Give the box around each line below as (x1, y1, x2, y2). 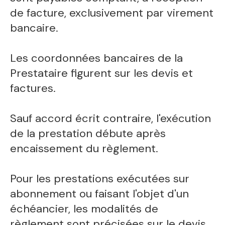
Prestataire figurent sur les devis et (10, 66, 193, 81)
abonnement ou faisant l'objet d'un (10, 186, 189, 201)
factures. (10, 81, 56, 96)
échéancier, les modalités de (10, 201, 159, 216)
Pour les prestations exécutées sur (10, 171, 190, 186)
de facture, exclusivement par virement (10, 6, 214, 21)
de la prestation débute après (10, 126, 166, 141)
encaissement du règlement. (10, 141, 159, 156)
